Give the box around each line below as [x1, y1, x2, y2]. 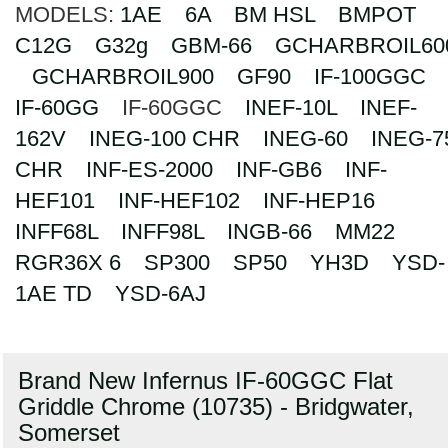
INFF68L [15, 219, 98, 244]
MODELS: [15, 2, 114, 27]
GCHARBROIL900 [32, 64, 214, 89]
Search [43, 3, 112, 28]
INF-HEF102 [118, 188, 240, 213]
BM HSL [234, 2, 315, 27]
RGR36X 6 [15, 250, 121, 275]
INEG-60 [263, 126, 348, 151]
